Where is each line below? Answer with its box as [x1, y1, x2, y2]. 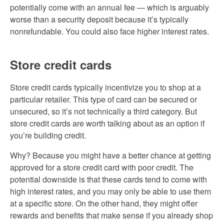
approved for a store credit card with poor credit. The [10, 161, 193, 173]
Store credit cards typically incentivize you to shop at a [10, 81, 201, 93]
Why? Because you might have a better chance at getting [10, 149, 211, 161]
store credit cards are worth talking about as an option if [10, 117, 204, 129]
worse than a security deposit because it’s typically [10, 13, 188, 25]
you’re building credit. [10, 129, 86, 141]
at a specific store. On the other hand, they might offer [10, 197, 197, 209]
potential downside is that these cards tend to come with [10, 173, 207, 185]
